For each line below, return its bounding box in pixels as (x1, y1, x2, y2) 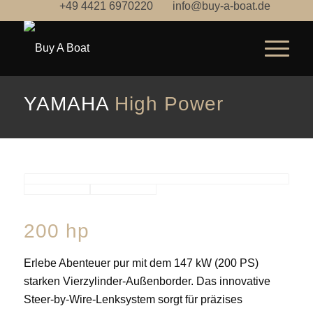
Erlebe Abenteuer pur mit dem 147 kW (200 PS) (23, 256, 259, 269)
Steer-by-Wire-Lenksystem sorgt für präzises (23, 293, 242, 305)
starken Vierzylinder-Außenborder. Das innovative (23, 275, 270, 287)
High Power (114, 93, 224, 115)
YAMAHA (23, 93, 108, 115)
